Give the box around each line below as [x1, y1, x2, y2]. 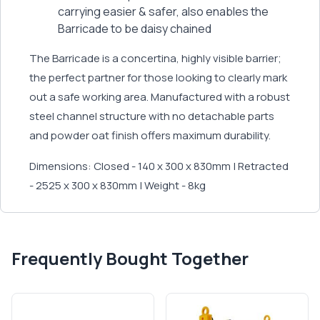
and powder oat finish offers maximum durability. [29, 128, 271, 143]
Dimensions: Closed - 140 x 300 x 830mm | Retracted [29, 159, 289, 174]
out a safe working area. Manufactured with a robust [29, 89, 290, 104]
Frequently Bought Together [11, 246, 249, 270]
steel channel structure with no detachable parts [29, 109, 274, 124]
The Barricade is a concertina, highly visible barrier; [29, 51, 281, 66]
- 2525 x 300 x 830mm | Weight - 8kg [29, 178, 206, 193]
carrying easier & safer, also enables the [58, 4, 269, 19]
